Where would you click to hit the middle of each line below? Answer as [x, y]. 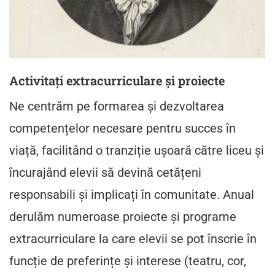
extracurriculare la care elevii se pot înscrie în [133, 239]
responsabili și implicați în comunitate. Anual [131, 195]
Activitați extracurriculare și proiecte [117, 80]
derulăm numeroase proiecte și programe [122, 217]
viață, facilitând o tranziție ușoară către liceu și [136, 150]
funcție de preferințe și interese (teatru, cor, [127, 261]
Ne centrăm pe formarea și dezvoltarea [116, 106]
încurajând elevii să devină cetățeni [105, 172]
